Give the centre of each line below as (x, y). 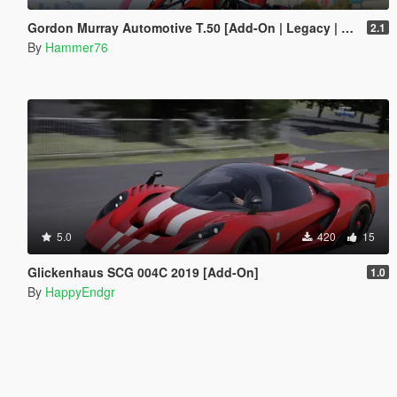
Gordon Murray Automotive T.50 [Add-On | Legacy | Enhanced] (184, 28)
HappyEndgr (80, 292)
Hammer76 (76, 47)
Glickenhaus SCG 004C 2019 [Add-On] (143, 272)
